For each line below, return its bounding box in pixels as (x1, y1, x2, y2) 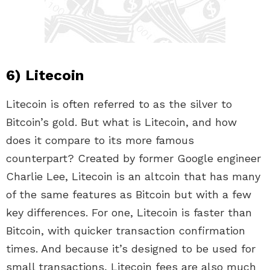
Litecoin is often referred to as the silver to (6, 97, 232, 110)
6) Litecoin (6, 66, 84, 84)
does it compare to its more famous (6, 133, 194, 146)
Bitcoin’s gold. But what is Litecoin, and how (6, 115, 237, 128)
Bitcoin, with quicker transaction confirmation (6, 224, 245, 237)
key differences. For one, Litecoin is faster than (6, 206, 252, 219)
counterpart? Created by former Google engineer (6, 151, 261, 165)
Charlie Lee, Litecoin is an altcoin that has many (6, 169, 260, 183)
